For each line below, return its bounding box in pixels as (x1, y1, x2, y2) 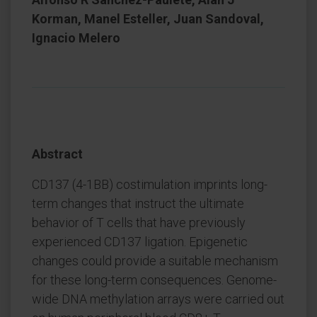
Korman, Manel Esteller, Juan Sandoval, (32, 11, 264, 26)
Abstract (32, 146, 83, 161)
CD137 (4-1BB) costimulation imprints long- (32, 177, 267, 192)
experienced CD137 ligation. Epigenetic (32, 234, 248, 249)
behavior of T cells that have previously (32, 215, 246, 230)
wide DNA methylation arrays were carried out (32, 292, 284, 306)
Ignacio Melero (32, 30, 120, 45)
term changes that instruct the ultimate (32, 196, 244, 211)
